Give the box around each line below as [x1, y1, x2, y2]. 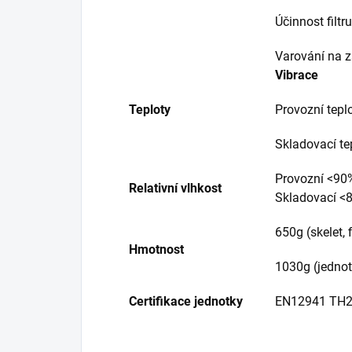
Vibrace [275, 68, 318, 83]
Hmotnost [129, 242, 184, 258]
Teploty [129, 102, 170, 118]
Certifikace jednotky [129, 294, 243, 310]
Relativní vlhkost [129, 181, 222, 196]
